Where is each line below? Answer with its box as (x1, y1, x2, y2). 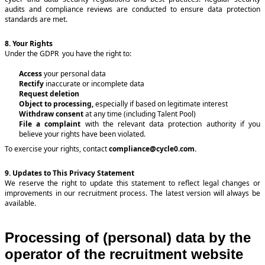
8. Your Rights (5, 38, 54, 49)
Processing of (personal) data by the (5, 230, 251, 246)
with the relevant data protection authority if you (85, 118, 261, 129)
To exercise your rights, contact (5, 143, 109, 154)
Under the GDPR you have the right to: (5, 48, 133, 59)
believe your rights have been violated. (19, 128, 146, 139)
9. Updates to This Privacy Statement (5, 167, 136, 178)
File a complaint (19, 118, 85, 129)
